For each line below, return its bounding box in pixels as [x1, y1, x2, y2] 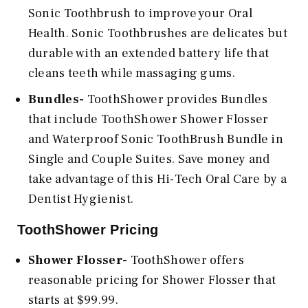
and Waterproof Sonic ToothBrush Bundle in [27, 131, 284, 148]
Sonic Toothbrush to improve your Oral [27, 5, 252, 21]
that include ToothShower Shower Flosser [27, 111, 269, 128]
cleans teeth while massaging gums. [27, 65, 235, 81]
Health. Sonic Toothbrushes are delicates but [27, 25, 287, 41]
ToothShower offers [127, 252, 244, 269]
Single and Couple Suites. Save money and [27, 151, 270, 168]
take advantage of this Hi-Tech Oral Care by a [27, 171, 287, 188]
